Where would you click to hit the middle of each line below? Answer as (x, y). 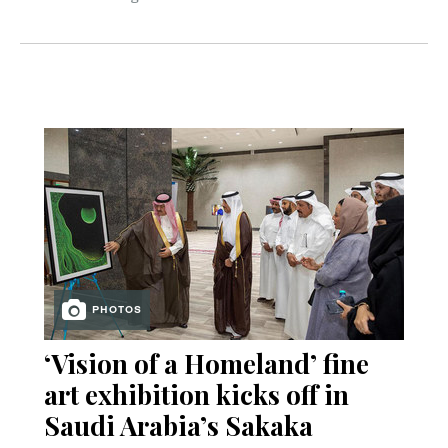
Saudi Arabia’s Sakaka (178, 426)
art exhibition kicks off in (196, 395)
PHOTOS (117, 308)
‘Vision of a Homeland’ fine (206, 364)
